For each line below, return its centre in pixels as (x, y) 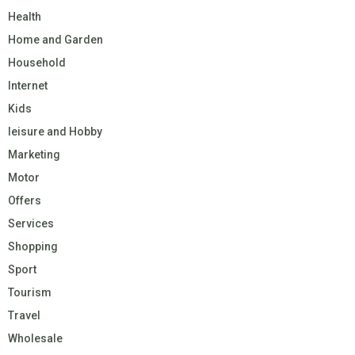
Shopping (33, 246)
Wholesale (35, 338)
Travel (24, 315)
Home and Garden (55, 39)
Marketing (34, 154)
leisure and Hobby (55, 131)
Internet (28, 85)
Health (25, 16)
